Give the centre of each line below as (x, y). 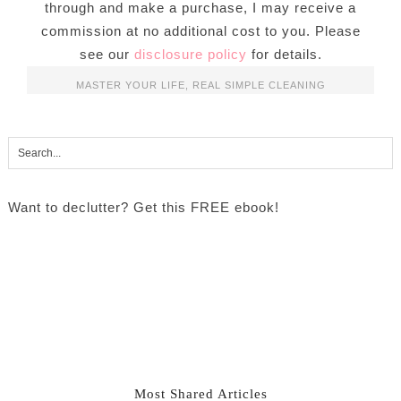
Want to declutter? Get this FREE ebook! (143, 208)
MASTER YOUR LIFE (130, 85)
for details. (284, 54)
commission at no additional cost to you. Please (200, 30)
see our (107, 54)
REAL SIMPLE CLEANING (259, 85)
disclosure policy (190, 54)
